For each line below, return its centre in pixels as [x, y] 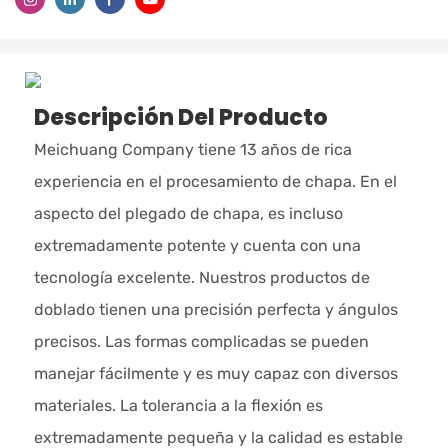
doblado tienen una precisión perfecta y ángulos [215, 310]
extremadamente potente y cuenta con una [197, 246]
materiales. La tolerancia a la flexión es [178, 406]
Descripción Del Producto [180, 117]
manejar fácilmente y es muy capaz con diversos [215, 374]
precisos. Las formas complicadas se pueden [201, 342]
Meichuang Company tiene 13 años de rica [192, 150]
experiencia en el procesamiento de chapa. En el [215, 182]
